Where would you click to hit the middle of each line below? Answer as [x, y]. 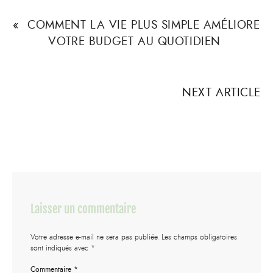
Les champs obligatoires [199, 237]
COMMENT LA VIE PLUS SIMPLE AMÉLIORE [144, 24]
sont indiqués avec [61, 248]
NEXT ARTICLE [222, 93]
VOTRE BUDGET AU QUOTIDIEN [134, 41]
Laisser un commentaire [83, 209]
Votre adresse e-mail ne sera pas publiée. [95, 237]
